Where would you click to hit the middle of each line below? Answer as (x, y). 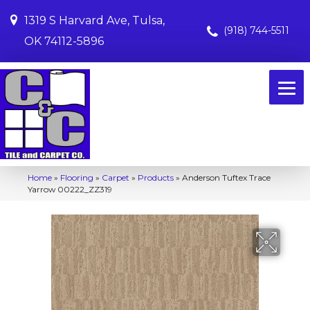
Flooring (77, 177)
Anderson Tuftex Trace (226, 177)
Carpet (116, 177)
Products (156, 177)
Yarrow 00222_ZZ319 (70, 189)
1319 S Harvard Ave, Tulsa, (94, 20)
